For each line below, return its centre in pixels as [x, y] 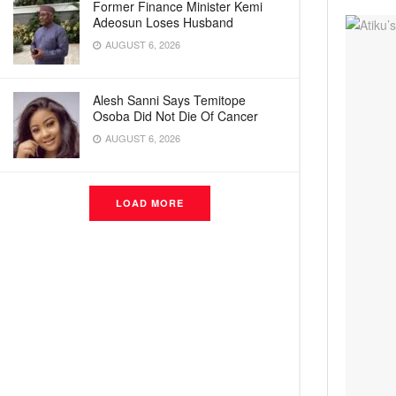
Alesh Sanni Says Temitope [169, 100]
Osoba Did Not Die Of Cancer [175, 116]
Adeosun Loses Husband [163, 22]
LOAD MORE [149, 203]
